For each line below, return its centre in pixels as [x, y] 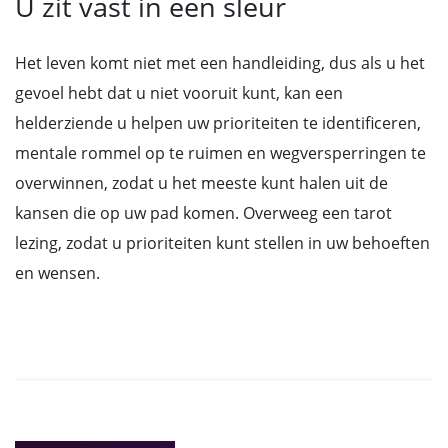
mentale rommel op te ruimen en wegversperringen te [220, 153]
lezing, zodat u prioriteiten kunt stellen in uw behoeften [222, 243]
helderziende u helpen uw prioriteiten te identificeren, [218, 123]
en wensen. [57, 273]
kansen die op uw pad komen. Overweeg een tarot [203, 213]
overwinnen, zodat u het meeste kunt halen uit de [201, 183]
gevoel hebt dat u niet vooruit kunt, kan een [179, 93]
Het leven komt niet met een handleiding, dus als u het [220, 63]
